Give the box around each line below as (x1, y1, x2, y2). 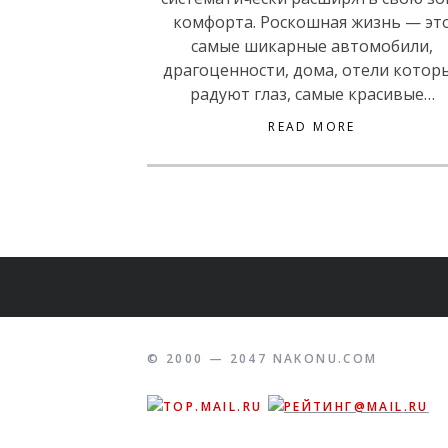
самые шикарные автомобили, (191, 35, 433, 57)
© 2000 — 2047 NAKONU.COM (147, 350, 378, 367)
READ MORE (268, 118, 356, 135)
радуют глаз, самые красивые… (189, 83, 435, 105)
